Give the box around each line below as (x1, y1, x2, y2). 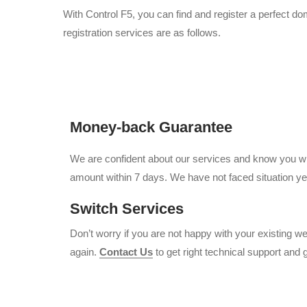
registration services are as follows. (63, 26, 221, 38)
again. (70, 245, 99, 258)
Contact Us (99, 245, 153, 258)
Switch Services (70, 199, 184, 217)
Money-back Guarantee (70, 118, 232, 136)
